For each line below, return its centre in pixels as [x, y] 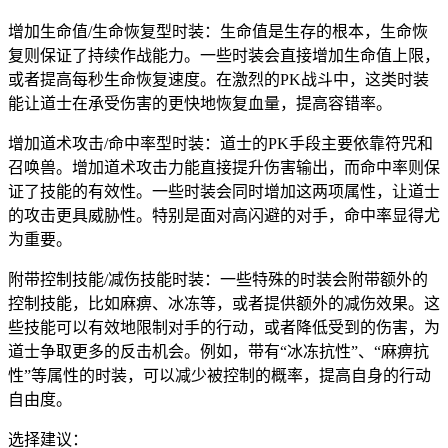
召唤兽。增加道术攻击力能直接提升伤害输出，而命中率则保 [224, 168]
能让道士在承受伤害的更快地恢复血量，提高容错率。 [200, 104]
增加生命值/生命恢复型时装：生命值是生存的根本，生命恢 [218, 32]
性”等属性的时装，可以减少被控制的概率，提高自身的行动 [219, 376]
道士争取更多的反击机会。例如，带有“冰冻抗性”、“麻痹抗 [218, 352]
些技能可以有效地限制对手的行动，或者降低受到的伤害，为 [224, 328]
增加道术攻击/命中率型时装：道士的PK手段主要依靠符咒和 [220, 144]
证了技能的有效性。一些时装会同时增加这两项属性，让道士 [224, 192]
